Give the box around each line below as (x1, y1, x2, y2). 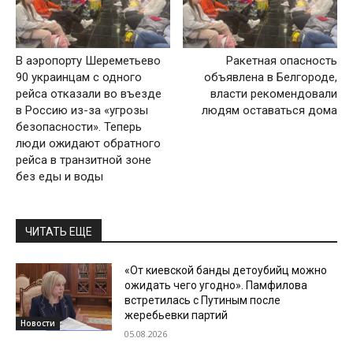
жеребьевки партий (124, 308, 229, 321)
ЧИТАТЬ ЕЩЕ (25, 225, 92, 238)
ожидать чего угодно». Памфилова (124, 278, 308, 292)
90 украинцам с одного (16, 69, 142, 84)
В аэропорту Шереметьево (16, 53, 161, 68)
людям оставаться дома (201, 102, 337, 117)
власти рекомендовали (210, 86, 337, 101)
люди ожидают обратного (16, 136, 161, 150)
